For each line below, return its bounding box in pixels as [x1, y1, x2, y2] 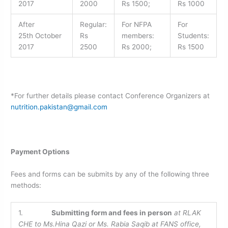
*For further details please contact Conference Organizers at [11, 92, 210, 100]
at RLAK [174, 208, 201, 217]
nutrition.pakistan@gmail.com [11, 103, 108, 111]
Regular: [79, 20, 107, 28]
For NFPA [121, 20, 152, 28]
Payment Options [11, 148, 70, 156]
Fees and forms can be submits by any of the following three [11, 169, 210, 178]
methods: [11, 181, 42, 189]
